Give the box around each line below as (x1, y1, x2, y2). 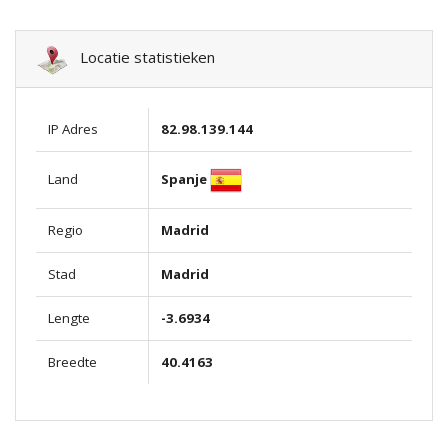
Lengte (48, 309, 90, 328)
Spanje (161, 169, 207, 188)
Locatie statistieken (68, 47, 215, 68)
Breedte (48, 353, 97, 372)
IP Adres (48, 120, 98, 139)
